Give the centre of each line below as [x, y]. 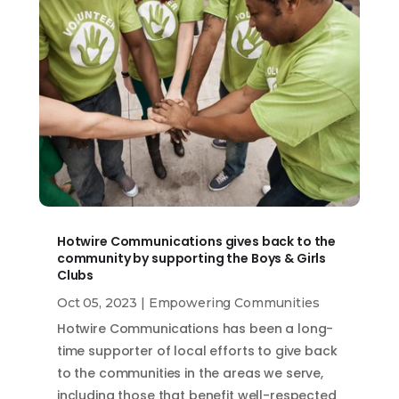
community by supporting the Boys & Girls [191, 258]
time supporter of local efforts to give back [197, 350]
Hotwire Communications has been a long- [195, 328]
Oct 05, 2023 [97, 302]
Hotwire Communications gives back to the [196, 241]
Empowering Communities [234, 302]
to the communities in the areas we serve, [190, 373]
